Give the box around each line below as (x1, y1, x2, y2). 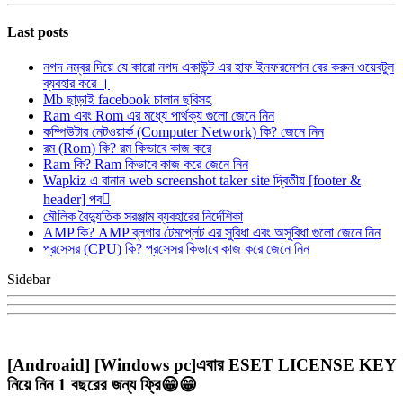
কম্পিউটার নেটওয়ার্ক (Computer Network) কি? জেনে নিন (43, 124, 324, 140)
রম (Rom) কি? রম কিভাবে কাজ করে (43, 140, 211, 157)
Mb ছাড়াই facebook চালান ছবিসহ (43, 92, 211, 108)
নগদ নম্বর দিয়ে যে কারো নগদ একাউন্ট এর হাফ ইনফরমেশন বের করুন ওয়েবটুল (43, 59, 394, 76)
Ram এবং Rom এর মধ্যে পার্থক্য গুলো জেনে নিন (43, 108, 274, 124)
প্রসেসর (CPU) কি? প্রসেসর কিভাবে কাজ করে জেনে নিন (43, 241, 309, 257)
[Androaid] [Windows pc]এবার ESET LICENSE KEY (7, 354, 396, 374)
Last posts (7, 23, 68, 40)
